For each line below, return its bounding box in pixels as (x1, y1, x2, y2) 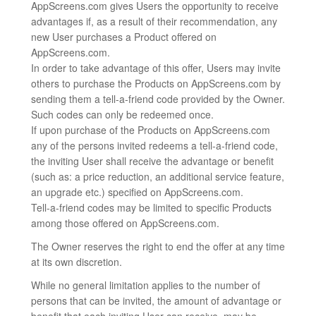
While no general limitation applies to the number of (31, 278, 260, 292)
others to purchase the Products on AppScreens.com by (31, 76, 281, 90)
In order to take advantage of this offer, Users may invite (31, 61, 281, 75)
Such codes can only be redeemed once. (31, 107, 214, 121)
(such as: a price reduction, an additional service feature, (31, 169, 284, 183)
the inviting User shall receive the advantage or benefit (31, 154, 274, 168)
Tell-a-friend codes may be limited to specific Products (31, 200, 272, 214)
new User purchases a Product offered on (31, 30, 217, 44)
